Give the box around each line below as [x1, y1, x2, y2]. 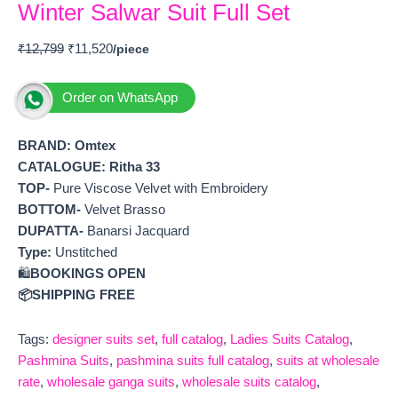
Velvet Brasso [81, 203, 165, 218]
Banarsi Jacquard [84, 224, 189, 239]
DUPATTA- [18, 224, 84, 239]
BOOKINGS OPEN [30, 267, 146, 282]
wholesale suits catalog [182, 374, 316, 389]
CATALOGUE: [18, 160, 106, 175]
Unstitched [52, 245, 117, 260]
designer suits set [52, 331, 155, 346]
